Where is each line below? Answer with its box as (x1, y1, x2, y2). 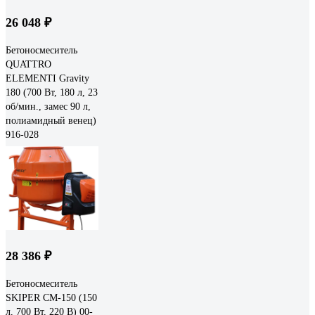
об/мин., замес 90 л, (6, 101, 91, 112)
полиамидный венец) (6, 115, 96, 126)
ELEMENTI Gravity (6, 72, 89, 84)
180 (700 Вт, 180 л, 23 (6, 86, 98, 98)
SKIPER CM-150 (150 (6, 292, 97, 303)
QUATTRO (6, 58, 51, 70)
